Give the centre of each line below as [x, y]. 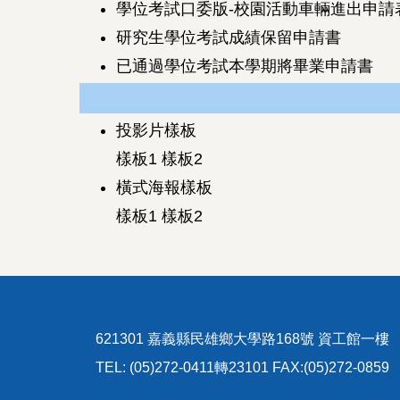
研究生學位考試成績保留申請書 [229, 38]
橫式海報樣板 [164, 188]
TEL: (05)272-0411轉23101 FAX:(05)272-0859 [242, 368]
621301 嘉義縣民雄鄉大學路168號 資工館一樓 [242, 339]
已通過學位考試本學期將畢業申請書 [245, 67]
